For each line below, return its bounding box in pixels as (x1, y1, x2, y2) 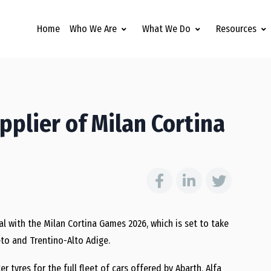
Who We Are (70, 23, 117, 34)
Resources (216, 23, 256, 34)
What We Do (142, 23, 191, 34)
